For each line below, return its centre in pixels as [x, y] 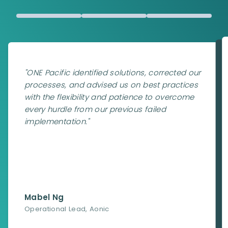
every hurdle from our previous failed [95, 109]
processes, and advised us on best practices [111, 85]
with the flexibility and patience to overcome [109, 97]
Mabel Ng [44, 197]
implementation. [56, 121]
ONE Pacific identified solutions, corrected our [114, 73]
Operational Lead [55, 209]
